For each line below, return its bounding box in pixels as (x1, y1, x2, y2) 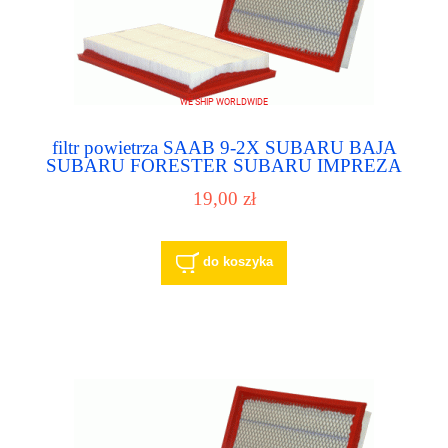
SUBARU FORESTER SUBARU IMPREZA (46, 154, 402, 176)
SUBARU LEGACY (142, 172, 306, 194)
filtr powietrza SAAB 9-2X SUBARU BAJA (51, 136, 397, 158)
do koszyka (202, 254, 273, 270)
